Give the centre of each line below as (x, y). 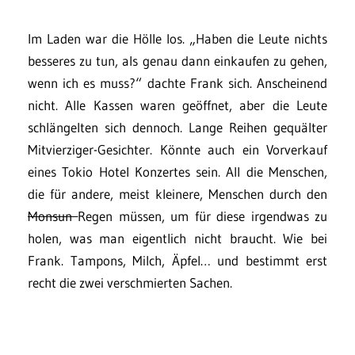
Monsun (53, 216)
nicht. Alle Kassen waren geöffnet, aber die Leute (177, 105)
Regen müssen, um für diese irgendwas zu (203, 216)
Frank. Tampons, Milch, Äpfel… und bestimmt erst (177, 260)
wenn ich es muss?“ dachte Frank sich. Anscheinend (177, 83)
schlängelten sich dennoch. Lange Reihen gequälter (177, 127)
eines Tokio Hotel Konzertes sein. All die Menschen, (177, 172)
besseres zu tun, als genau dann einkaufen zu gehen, (177, 61)
